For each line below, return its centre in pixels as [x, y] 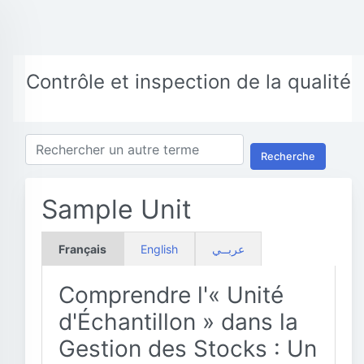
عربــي [228, 249]
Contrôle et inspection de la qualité [188, 82]
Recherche [288, 156]
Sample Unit [117, 209]
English [159, 249]
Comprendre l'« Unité [171, 295]
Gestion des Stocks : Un [188, 349]
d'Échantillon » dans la [178, 322]
